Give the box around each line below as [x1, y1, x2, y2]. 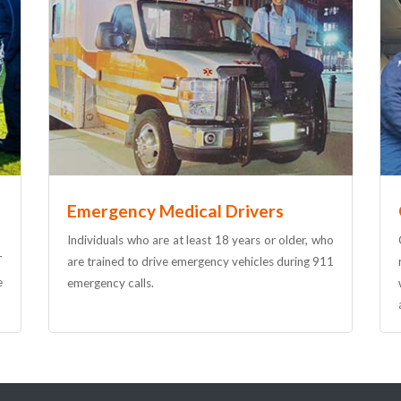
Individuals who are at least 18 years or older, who [67, 233, 334, 247]
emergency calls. [67, 276, 154, 290]
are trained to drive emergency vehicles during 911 [67, 254, 334, 269]
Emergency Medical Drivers [67, 200, 284, 221]
